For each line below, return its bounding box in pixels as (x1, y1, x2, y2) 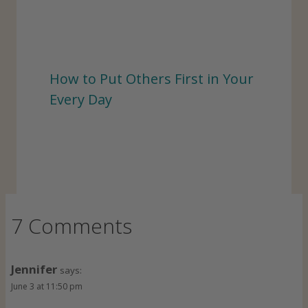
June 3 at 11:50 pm (11, 280, 82, 292)
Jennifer (11, 261, 57, 277)
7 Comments (11, 211, 132, 240)
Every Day (49, 90, 112, 109)
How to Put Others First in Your (49, 69, 254, 89)
